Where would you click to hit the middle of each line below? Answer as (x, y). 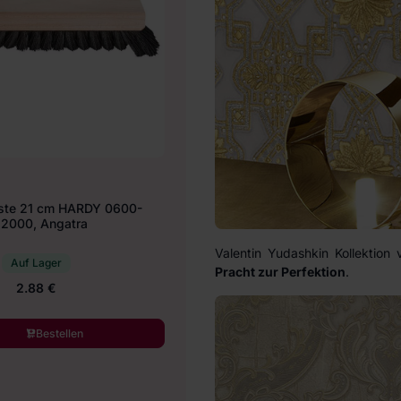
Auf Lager (36, 262)
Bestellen (59, 333)
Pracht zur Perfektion (280, 272)
